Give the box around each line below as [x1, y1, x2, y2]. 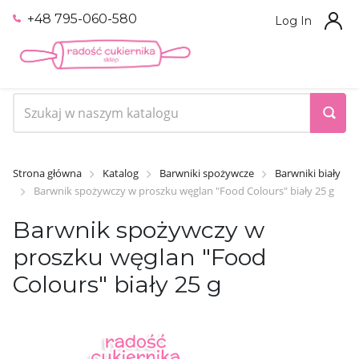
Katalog [103, 165, 139, 180]
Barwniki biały [275, 165, 341, 180]
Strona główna [13, 165, 82, 180]
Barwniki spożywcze [159, 165, 254, 180]
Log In [275, 14, 312, 28]
